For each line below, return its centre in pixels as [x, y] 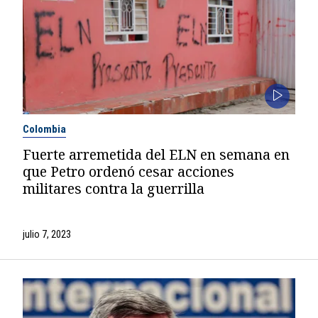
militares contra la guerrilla [113, 189]
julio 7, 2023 [46, 235]
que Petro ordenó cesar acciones [128, 172]
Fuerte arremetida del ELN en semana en [156, 155]
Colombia [44, 130]
